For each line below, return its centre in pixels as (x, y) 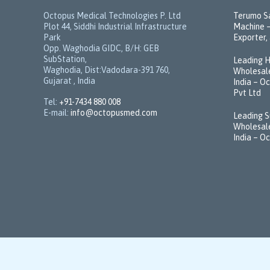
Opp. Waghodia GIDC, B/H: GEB (101, 48)
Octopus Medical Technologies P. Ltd (112, 16)
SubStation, (65, 59)
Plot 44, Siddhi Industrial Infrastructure (115, 27)
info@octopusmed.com (114, 112)
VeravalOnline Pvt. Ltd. (168, 258)
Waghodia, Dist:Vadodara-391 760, (107, 70)
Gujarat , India (69, 81)
